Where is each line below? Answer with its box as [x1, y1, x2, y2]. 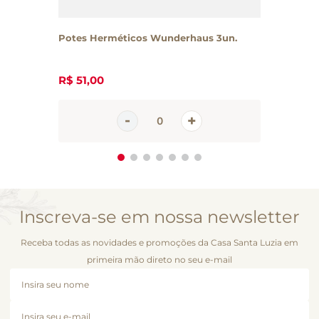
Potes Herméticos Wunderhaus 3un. [58, 31, 237, 43]
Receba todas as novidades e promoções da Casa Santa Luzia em [21, 236, 298, 248]
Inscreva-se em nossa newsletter [19, 206, 300, 227]
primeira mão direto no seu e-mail [87, 253, 232, 265]
